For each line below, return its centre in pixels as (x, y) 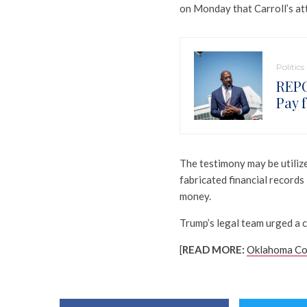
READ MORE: (214, 250)
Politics (290, 67)
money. (195, 196)
